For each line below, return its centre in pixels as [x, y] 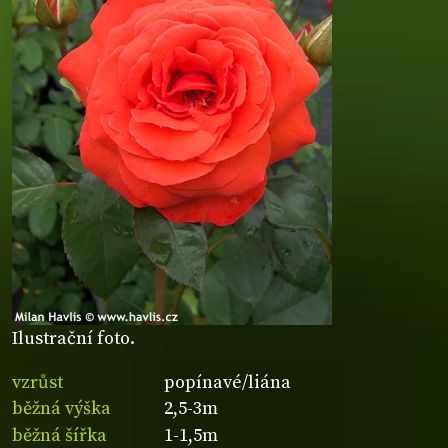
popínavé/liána [228, 382]
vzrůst [37, 382]
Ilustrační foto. [73, 339]
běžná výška [61, 409]
